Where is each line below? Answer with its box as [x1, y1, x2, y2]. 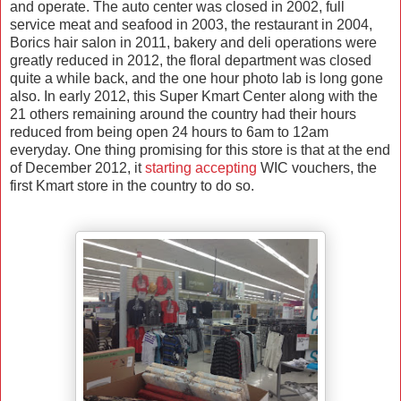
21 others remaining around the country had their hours [10, 107, 356, 123]
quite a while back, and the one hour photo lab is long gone [10, 71, 383, 87]
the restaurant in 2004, [231, 17, 372, 33]
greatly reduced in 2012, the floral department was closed [10, 53, 371, 69]
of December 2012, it [10, 160, 145, 176]
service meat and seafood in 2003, [10, 17, 231, 33]
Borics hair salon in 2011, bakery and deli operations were [10, 35, 377, 51]
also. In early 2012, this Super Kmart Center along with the [10, 89, 378, 105]
